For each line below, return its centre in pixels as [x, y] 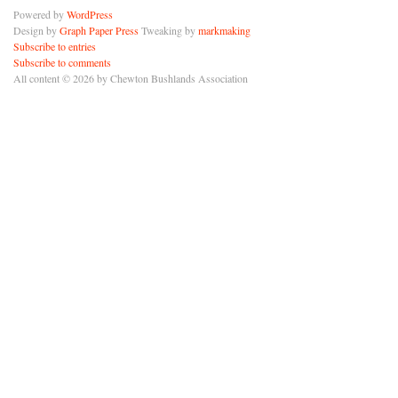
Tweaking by [168, 30]
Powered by [40, 14]
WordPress [90, 14]
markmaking [224, 30]
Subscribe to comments [62, 62]
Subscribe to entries [55, 46]
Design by [36, 30]
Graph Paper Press [99, 30]
